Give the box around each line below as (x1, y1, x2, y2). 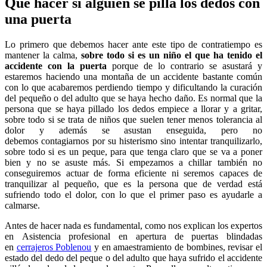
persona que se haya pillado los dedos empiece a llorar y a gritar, (5, 103, 262, 114)
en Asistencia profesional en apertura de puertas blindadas (5, 231, 262, 241)
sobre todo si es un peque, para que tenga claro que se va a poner (5, 146, 262, 157)
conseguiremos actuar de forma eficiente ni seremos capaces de (5, 167, 262, 178)
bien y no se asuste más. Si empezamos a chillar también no (5, 157, 262, 167)
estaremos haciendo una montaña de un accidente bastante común (5, 71, 262, 82)
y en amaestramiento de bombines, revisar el (91, 241, 263, 252)
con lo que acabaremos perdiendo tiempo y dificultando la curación (5, 82, 262, 92)
